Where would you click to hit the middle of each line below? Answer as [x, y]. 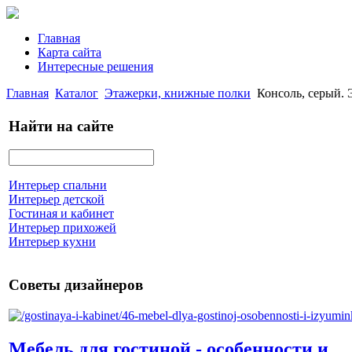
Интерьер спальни [58, 185]
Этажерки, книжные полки [178, 93]
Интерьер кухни [52, 242]
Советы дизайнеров [76, 285]
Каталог [77, 93]
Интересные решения [95, 66]
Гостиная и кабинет [61, 214]
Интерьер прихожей [62, 228]
